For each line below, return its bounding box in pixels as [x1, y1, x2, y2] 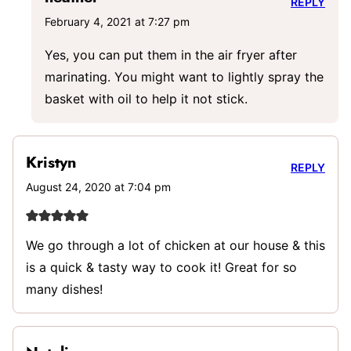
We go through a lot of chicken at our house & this [26, 237, 325, 254]
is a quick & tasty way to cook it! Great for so [26, 259, 297, 276]
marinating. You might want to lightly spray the [45, 69, 324, 85]
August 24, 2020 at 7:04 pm [26, 180, 171, 194]
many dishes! [26, 281, 103, 298]
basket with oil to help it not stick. [45, 91, 248, 107]
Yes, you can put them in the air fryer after [45, 47, 297, 63]
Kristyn [26, 155, 77, 172]
